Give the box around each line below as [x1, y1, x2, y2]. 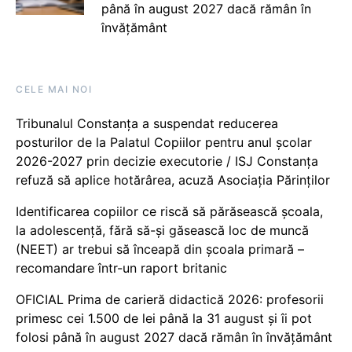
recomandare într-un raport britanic [16, 260, 227, 276]
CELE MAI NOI [16, 83, 92, 95]
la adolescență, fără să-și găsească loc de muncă [16, 222, 309, 238]
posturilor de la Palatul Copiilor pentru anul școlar [16, 134, 312, 150]
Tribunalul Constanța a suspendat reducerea [16, 115, 278, 131]
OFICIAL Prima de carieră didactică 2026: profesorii [16, 291, 324, 307]
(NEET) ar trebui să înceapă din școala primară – [16, 241, 304, 257]
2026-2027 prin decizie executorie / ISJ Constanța [16, 153, 318, 169]
